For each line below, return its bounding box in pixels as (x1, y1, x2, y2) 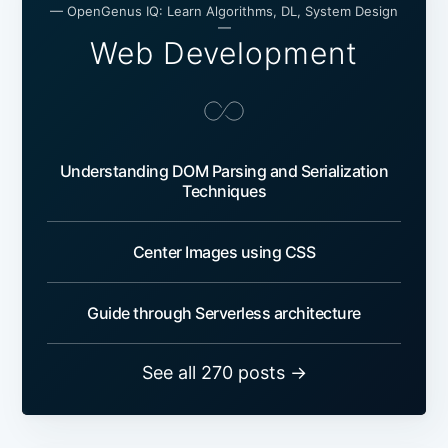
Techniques (182, 181, 266, 202)
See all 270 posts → (141, 362, 307, 384)
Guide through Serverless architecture (87, 303, 361, 324)
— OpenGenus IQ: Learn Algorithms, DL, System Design (50, 3, 398, 20)
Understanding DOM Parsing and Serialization (59, 161, 389, 182)
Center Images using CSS (132, 242, 316, 263)
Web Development (90, 35, 358, 72)
